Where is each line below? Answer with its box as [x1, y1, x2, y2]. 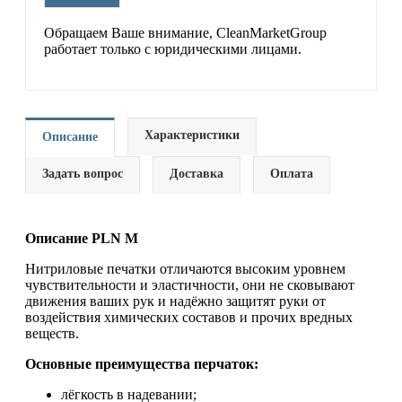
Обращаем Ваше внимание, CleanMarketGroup [44, 25, 327, 40]
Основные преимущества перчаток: [25, 356, 258, 371]
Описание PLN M [25, 231, 138, 246]
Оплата [270, 167, 313, 180]
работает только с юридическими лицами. [44, 41, 301, 57]
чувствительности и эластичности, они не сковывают [25, 277, 354, 293]
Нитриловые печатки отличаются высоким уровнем [25, 261, 345, 276]
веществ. [25, 326, 79, 341]
